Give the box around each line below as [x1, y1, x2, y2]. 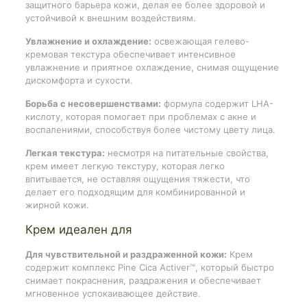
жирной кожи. [25, 199, 89, 210]
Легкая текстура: [25, 147, 105, 158]
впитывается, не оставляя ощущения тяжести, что [25, 173, 250, 184]
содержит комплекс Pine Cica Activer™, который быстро [25, 261, 274, 273]
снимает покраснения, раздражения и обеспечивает [25, 274, 261, 286]
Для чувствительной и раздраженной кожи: [25, 248, 227, 260]
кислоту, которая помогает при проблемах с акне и [25, 110, 256, 122]
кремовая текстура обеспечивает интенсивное [25, 48, 236, 60]
